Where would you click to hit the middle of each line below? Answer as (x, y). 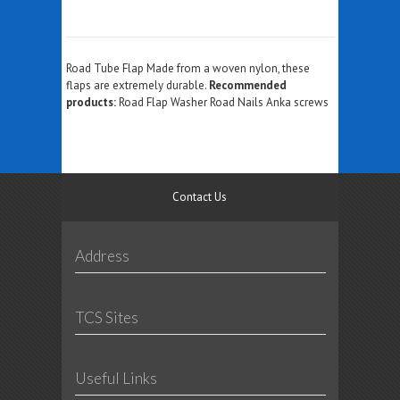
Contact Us (200, 196)
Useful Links (116, 379)
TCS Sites (106, 317)
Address (102, 255)
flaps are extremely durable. (137, 85)
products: (91, 102)
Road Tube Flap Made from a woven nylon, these (187, 68)
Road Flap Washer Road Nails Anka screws (222, 102)
